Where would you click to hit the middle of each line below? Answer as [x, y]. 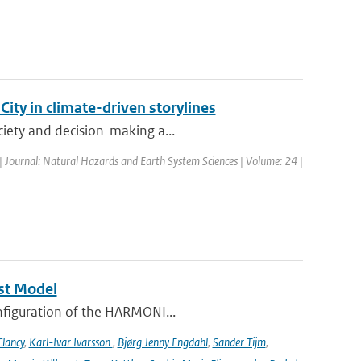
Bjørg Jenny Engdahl [162, 342]
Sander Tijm [239, 342]
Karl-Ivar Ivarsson [71, 342]
